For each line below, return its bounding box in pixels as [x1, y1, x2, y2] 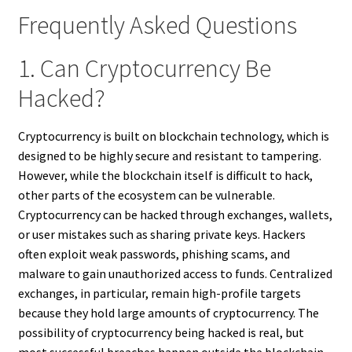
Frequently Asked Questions [17, 9, 297, 41]
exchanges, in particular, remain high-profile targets [17, 285, 301, 302]
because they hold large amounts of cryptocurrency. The [17, 305, 319, 321]
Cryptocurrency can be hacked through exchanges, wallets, [17, 207, 332, 223]
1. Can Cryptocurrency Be [17, 52, 271, 84]
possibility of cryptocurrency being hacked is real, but [17, 324, 304, 341]
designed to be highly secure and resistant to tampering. [17, 148, 321, 164]
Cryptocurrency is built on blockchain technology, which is [17, 128, 329, 145]
